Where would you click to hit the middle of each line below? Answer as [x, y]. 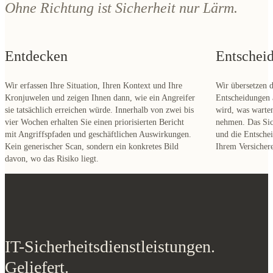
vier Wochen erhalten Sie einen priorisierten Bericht [94, 133]
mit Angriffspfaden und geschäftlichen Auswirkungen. [98, 146]
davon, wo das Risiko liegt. [52, 170]
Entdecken [36, 67]
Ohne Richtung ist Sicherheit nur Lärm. [121, 19]
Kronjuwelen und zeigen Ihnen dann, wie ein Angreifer [100, 109]
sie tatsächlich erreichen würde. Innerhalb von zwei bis [99, 121]
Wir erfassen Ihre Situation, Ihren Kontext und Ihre [94, 97]
